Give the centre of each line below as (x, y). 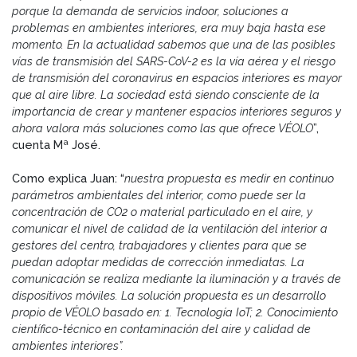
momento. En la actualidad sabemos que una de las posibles (174, 44)
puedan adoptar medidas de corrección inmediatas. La (158, 261)
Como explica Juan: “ (68, 178)
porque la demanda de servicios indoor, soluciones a (150, 10)
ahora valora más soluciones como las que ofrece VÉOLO (163, 127)
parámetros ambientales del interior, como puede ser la (159, 194)
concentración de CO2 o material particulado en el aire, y (162, 211)
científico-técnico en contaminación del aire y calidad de (161, 328)
